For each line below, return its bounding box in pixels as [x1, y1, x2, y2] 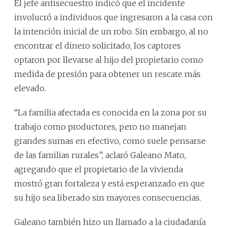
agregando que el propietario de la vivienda [14, 164, 183, 174]
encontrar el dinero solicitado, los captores [14, 40, 181, 51]
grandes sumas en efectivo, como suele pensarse [14, 135, 206, 146]
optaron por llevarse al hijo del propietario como [14, 54, 203, 65]
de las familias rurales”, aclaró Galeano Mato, [14, 149, 186, 160]
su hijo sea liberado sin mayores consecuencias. [14, 192, 201, 203]
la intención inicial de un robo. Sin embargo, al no [14, 26, 208, 36]
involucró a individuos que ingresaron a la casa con [14, 12, 213, 22]
